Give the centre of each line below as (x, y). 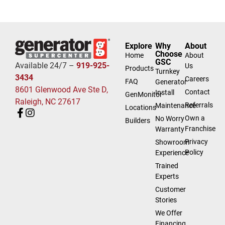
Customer (170, 190)
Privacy (197, 142)
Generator (171, 82)
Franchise (200, 129)
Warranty (170, 129)
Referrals (199, 105)
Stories (166, 200)
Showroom (172, 142)
